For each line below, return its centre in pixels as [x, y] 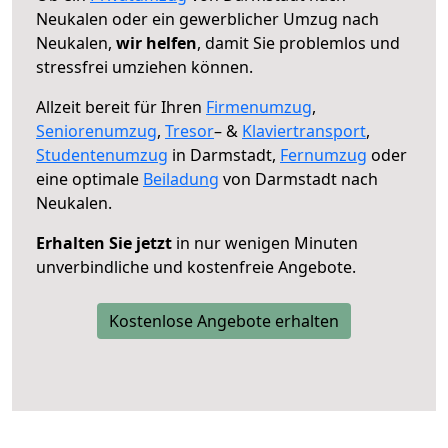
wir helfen [156, 42]
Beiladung [181, 178]
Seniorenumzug [96, 130]
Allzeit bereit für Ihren [121, 106]
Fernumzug [323, 154]
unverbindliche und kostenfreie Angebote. [196, 266]
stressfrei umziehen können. [144, 66]
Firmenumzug [259, 106]
